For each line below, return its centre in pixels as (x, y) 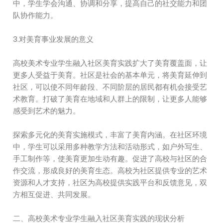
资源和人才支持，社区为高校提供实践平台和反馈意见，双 (110, 182)
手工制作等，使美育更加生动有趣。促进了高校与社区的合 (110, 159)
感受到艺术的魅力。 (47, 111)
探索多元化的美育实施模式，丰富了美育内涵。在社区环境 (110, 135)
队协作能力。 (36, 15)
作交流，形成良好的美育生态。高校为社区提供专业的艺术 (110, 170)
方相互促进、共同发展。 (54, 194)
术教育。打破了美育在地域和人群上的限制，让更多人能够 (110, 99)
